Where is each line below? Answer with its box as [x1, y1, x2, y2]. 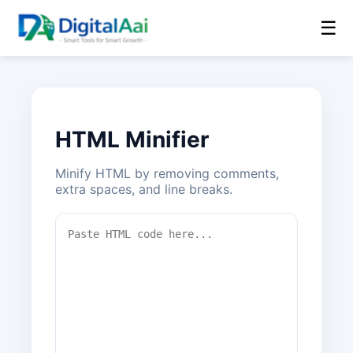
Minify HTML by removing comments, [55, 165, 279, 181]
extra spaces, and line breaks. [55, 180, 232, 197]
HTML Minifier [55, 125, 209, 153]
